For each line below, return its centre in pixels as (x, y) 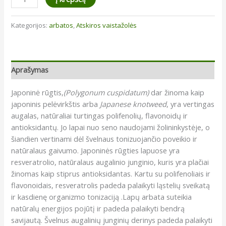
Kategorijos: (30, 25)
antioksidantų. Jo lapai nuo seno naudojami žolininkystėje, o (111, 127)
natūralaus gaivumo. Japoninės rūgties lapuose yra (96, 151)
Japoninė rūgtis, (38, 93)
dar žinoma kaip (178, 93)
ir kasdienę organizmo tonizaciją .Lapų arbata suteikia (102, 197)
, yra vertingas (191, 104)
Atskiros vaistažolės (107, 25)
